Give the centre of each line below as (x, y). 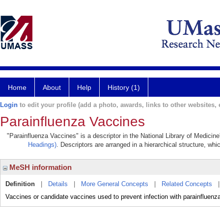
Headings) (42, 145)
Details (58, 184)
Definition (20, 184)
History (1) (124, 87)
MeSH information (40, 167)
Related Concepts (187, 184)
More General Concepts (115, 184)
